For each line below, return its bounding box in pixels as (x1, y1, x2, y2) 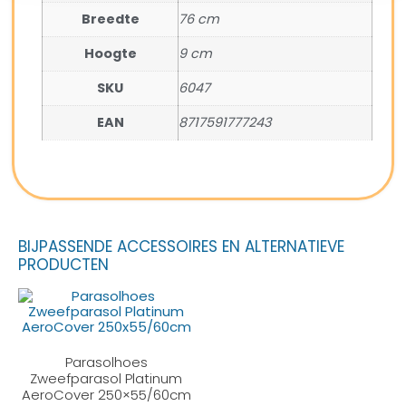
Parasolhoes (64, 353, 148, 372)
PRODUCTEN (18, 253, 109, 275)
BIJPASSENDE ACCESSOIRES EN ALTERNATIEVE (18, 235, 344, 257)
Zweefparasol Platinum (30, 369, 182, 389)
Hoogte (83, 43, 137, 63)
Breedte (81, 9, 140, 28)
